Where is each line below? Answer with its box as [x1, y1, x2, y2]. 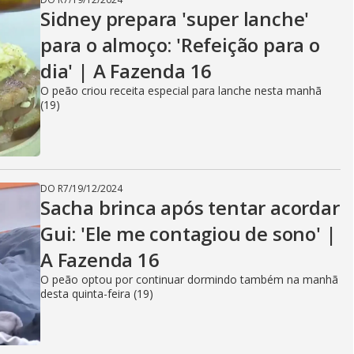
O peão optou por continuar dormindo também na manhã [40, 272, 338, 287]
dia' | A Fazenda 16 [40, 58, 213, 84]
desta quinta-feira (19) [40, 286, 153, 301]
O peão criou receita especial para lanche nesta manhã [40, 83, 322, 98]
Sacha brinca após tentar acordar [40, 194, 340, 220]
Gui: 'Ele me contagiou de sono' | [40, 220, 337, 247]
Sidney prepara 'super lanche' [40, 6, 310, 32]
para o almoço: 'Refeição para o [40, 32, 320, 58]
